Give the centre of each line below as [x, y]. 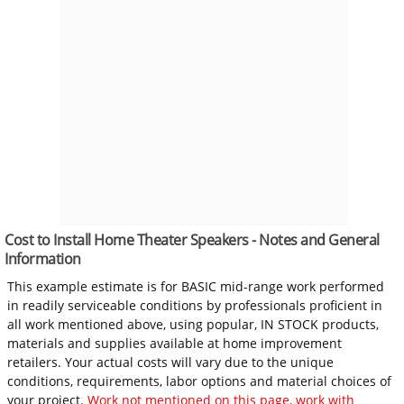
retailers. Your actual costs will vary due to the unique [171, 362]
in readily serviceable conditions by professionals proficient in [195, 305]
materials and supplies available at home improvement [175, 343]
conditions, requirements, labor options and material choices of [200, 381]
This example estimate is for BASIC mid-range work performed [196, 286]
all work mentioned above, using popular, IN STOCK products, [193, 324]
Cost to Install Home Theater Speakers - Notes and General [192, 239]
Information [43, 258]
